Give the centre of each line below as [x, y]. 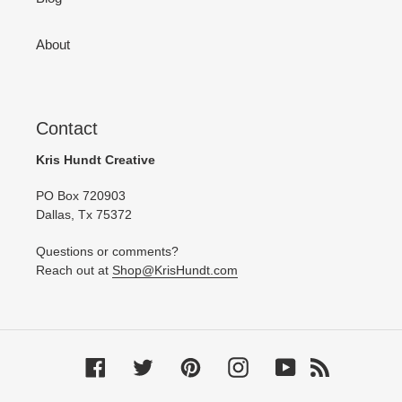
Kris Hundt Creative [97, 159]
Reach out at [74, 270]
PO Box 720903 [81, 196]
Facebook [134, 365]
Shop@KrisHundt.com [175, 270]
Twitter [172, 365]
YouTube [321, 365]
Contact [67, 129]
